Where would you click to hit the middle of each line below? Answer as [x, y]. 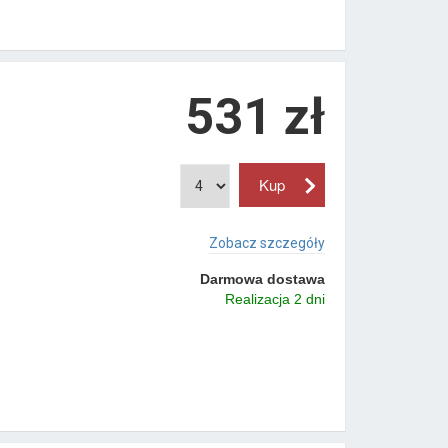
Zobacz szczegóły [266, 242]
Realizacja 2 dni [274, 298]
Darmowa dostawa [262, 278]
